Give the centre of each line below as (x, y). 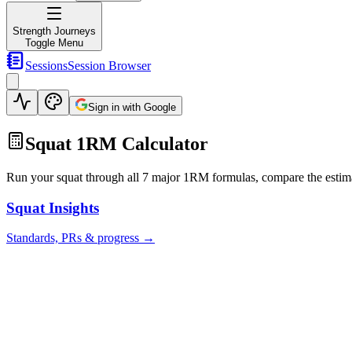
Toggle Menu (54, 43)
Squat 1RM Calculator (117, 143)
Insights (72, 207)
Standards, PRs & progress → (81, 238)
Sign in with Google (132, 107)
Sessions (46, 66)
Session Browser (109, 66)
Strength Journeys (54, 31)
